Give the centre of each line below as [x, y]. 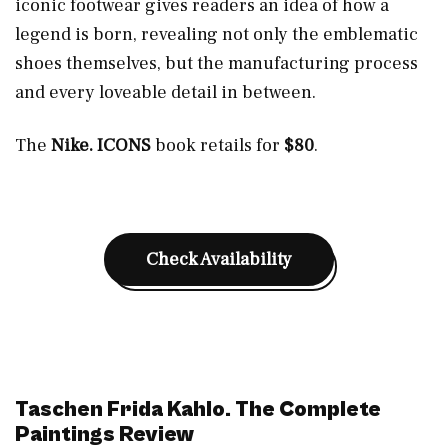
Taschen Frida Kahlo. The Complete [198, 409]
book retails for [217, 145]
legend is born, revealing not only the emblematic [216, 34]
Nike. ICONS [101, 145]
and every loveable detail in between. [165, 92]
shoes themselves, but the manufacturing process [216, 63]
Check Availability [219, 259]
